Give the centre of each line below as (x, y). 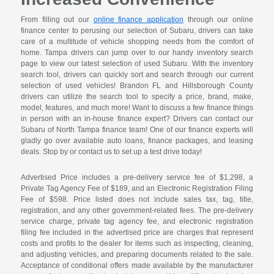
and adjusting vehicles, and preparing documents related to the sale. (137, 255)
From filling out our (57, 20)
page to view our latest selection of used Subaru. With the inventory (137, 64)
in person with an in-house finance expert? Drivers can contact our (137, 119)
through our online (218, 20)
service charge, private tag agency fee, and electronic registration (137, 222)
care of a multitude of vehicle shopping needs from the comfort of (137, 42)
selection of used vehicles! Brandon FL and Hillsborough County (137, 86)
